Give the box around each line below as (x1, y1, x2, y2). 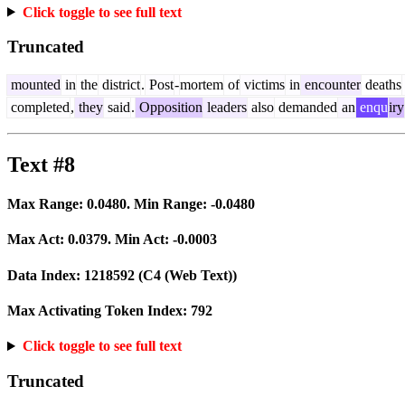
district (99, 76, 140, 92)
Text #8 (7, 152, 75, 176)
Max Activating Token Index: (7, 302, 191, 318)
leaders (203, 99, 247, 115)
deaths (362, 76, 401, 92)
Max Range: (7, 196, 87, 212)
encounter (301, 76, 361, 92)
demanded (275, 99, 337, 115)
